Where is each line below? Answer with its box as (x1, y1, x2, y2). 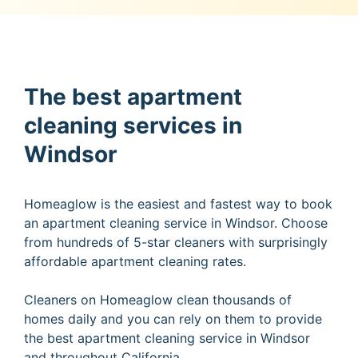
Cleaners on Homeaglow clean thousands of (24, 291, 292, 308)
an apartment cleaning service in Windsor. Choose (24, 214, 328, 231)
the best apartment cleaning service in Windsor (24, 329, 310, 346)
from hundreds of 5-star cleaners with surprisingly (24, 233, 328, 250)
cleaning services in (24, 111, 242, 139)
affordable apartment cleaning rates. (24, 253, 246, 269)
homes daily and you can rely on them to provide (24, 310, 322, 327)
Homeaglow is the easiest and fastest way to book (24, 195, 332, 212)
